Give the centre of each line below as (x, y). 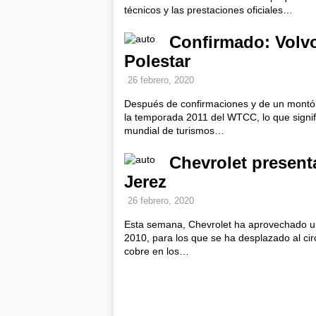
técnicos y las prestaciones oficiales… (208, 10)
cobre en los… (157, 251)
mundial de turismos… (174, 130)
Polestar (157, 61)
